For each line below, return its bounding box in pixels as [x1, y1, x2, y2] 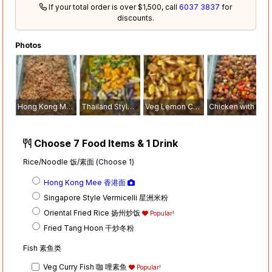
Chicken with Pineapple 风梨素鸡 [256, 102, 263, 112]
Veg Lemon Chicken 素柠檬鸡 [193, 102, 200, 112]
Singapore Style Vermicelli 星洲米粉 [44, 192, 169, 202]
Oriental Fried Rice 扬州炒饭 [44, 208, 143, 217]
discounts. [117, 13, 155, 23]
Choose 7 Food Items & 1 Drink [32, 137, 178, 150]
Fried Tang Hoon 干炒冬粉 [44, 223, 135, 233]
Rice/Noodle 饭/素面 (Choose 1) [23, 157, 135, 167]
